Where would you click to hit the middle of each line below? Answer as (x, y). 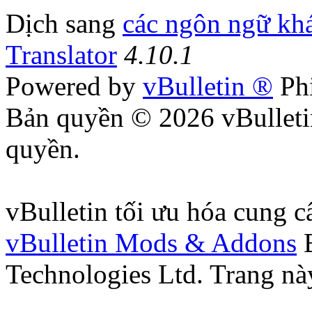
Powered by (74, 86)
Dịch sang (64, 24)
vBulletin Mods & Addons (151, 243)
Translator (61, 55)
